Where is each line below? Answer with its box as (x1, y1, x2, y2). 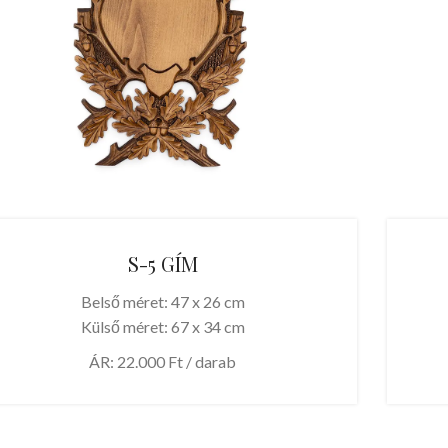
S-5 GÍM (127, 249, 198, 277)
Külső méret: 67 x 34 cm (80, 316, 245, 336)
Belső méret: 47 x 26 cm (80, 291, 245, 311)
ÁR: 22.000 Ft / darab (89, 351, 237, 371)
